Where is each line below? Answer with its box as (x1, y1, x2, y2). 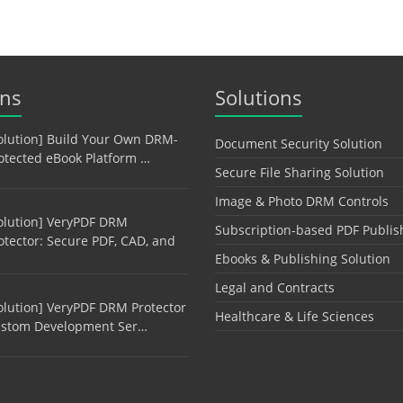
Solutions (215, 84, 302, 112)
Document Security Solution (215, 135, 382, 153)
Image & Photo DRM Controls (215, 193, 389, 210)
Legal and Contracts (215, 279, 335, 297)
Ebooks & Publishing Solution (215, 250, 390, 268)
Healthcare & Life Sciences (215, 308, 374, 326)
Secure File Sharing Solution (215, 164, 384, 182)
